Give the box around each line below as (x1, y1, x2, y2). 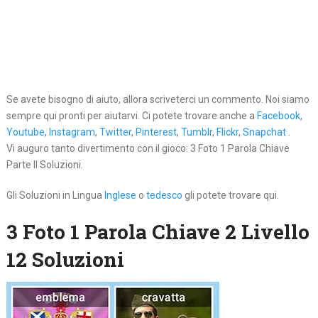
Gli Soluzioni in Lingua (6, 190, 104, 202)
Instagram (48, 126, 95, 138)
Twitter (99, 126, 131, 138)
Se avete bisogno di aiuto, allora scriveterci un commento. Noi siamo (6, 94, 309, 106)
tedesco (146, 190, 182, 202)
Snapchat (242, 126, 286, 138)
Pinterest (135, 126, 177, 138)
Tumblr (180, 126, 212, 138)
